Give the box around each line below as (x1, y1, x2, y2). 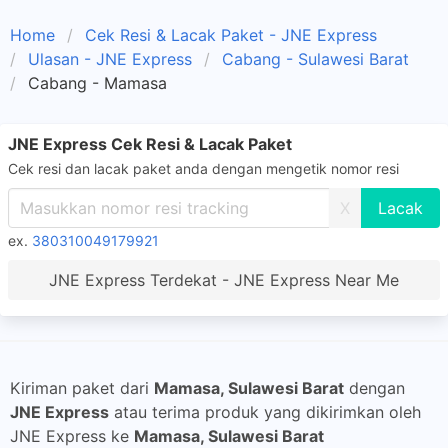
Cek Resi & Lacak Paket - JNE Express (85, 25, 377, 45)
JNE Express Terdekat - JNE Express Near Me (49, 270, 399, 290)
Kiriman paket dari (10, 378, 154, 398)
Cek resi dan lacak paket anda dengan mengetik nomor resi (8, 160, 399, 177)
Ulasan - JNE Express (28, 49, 192, 69)
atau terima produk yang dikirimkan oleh (109, 402, 421, 422)
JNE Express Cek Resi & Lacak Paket (8, 134, 292, 154)
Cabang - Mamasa (28, 73, 167, 93)
